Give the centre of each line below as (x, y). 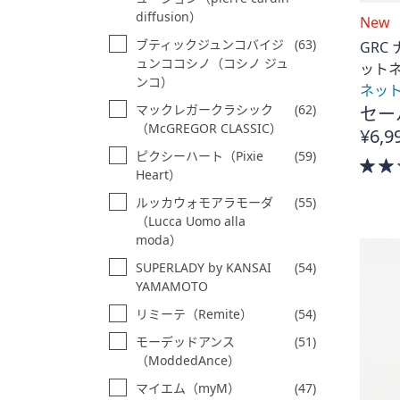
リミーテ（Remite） (194, 313)
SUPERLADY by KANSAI (204, 267)
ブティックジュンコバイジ (210, 44)
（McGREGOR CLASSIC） (209, 128)
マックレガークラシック (204, 109)
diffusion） (169, 16)
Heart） (158, 174)
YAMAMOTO (172, 286)
